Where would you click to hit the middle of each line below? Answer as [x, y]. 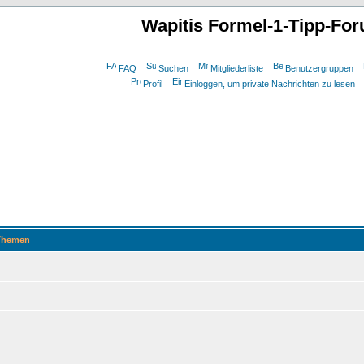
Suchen [173, 68]
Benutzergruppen [319, 68]
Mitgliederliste [236, 68]
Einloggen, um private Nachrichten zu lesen [270, 84]
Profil [153, 84]
